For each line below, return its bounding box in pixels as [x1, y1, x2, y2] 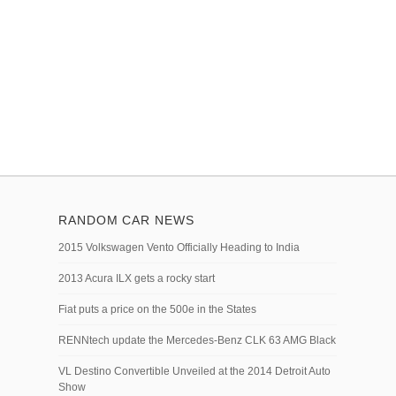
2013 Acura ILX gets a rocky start [58, 272, 215, 285]
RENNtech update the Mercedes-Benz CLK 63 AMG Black [58, 334, 336, 346]
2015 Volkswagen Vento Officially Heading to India [58, 241, 300, 254]
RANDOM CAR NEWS [58, 213, 194, 227]
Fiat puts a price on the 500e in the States [58, 303, 256, 316]
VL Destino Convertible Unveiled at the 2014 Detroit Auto [58, 365, 331, 377]
